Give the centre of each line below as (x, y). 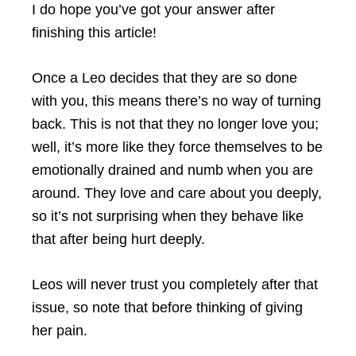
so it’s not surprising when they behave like (168, 216)
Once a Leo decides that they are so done (164, 77)
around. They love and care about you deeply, (177, 193)
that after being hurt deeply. (118, 239)
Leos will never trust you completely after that (175, 284)
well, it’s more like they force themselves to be (177, 147)
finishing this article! (94, 32)
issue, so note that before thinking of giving (167, 307)
